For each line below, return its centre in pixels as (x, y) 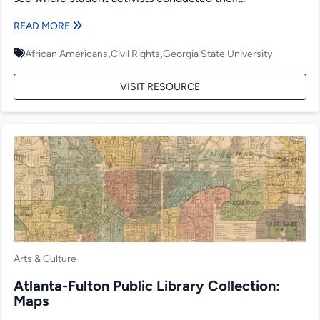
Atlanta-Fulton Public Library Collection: (147, 286)
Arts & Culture (45, 259)
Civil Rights (136, 54)
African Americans (67, 54)
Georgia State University (218, 54)
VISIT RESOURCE (160, 87)
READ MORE (43, 26)
